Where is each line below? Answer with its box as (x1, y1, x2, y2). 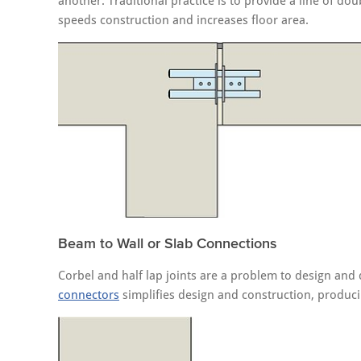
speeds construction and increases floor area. (58, 13, 309, 28)
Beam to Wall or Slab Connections (58, 234, 277, 251)
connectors (58, 287, 119, 302)
